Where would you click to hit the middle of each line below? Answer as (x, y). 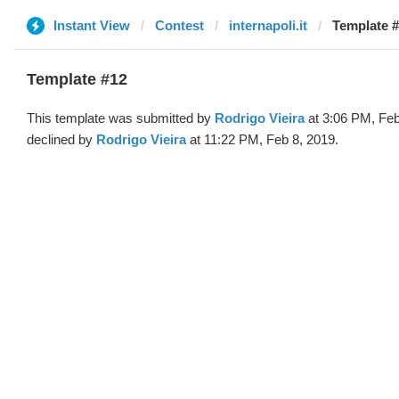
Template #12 (77, 79)
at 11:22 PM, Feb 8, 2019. (262, 139)
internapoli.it (268, 25)
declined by (61, 139)
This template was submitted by (121, 118)
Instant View (92, 25)
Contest (179, 25)
